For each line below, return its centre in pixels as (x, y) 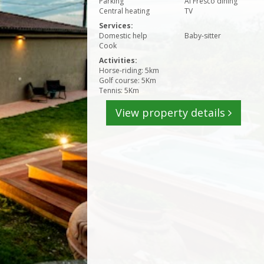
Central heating (124, 11)
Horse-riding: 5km (129, 70)
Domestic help (123, 36)
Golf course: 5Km (128, 80)
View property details (171, 113)
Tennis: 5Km (119, 90)
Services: (116, 26)
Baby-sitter (203, 36)
